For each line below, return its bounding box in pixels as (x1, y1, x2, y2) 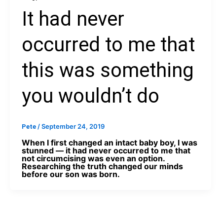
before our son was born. (22, 169, 120, 180)
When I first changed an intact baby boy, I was (22, 138, 197, 148)
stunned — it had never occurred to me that (22, 146, 190, 156)
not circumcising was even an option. (22, 153, 165, 164)
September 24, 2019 (41, 122, 105, 130)
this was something (22, 58, 194, 82)
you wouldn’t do (22, 84, 159, 108)
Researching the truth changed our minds (22, 161, 183, 172)
